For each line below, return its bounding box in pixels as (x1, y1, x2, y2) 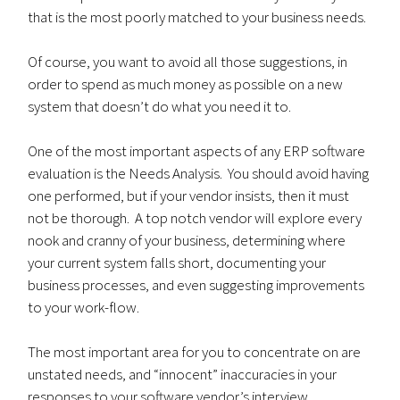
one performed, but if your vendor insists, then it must (28, 186, 350, 205)
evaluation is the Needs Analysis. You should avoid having (28, 163, 370, 183)
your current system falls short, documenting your (28, 253, 327, 272)
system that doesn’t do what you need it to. (28, 96, 292, 116)
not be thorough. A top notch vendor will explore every (28, 208, 362, 228)
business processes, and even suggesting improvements (28, 275, 365, 295)
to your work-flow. (28, 297, 143, 317)
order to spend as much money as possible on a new (28, 74, 344, 94)
